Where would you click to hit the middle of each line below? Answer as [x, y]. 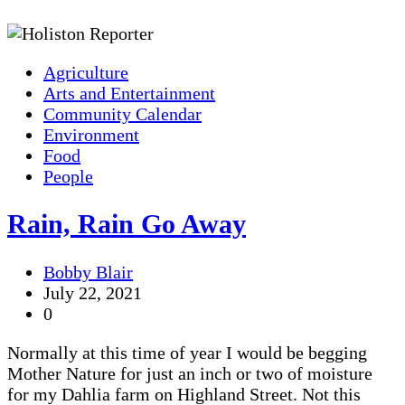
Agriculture [86, 72]
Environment [91, 134]
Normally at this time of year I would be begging [187, 353]
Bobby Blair [88, 273]
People [68, 176]
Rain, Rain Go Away [127, 224]
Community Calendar [122, 113]
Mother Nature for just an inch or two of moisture [190, 374]
